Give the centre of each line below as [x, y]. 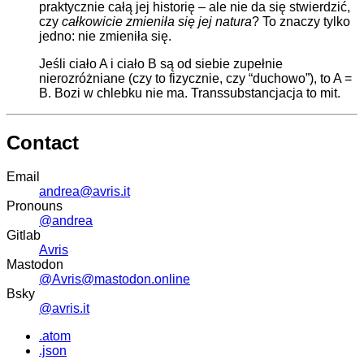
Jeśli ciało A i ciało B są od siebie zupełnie [161, 63]
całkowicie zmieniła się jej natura [157, 21]
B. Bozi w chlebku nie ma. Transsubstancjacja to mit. [190, 93]
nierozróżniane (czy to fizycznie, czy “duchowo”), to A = [195, 78]
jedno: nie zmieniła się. [105, 36]
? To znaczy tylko [301, 21]
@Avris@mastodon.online [115, 279]
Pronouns [35, 206]
